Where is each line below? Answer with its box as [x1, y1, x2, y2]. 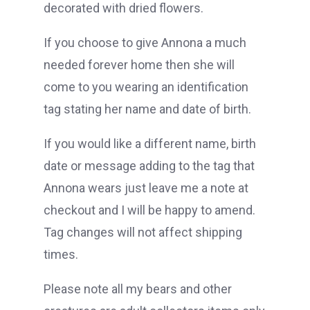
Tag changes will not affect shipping [44, 225, 242, 240]
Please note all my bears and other [44, 282, 232, 297]
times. [44, 247, 78, 262]
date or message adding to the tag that [44, 158, 255, 174]
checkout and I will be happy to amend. [44, 203, 255, 218]
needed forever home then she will [44, 57, 235, 73]
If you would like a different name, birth [44, 136, 256, 152]
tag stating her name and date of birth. [44, 102, 254, 117]
